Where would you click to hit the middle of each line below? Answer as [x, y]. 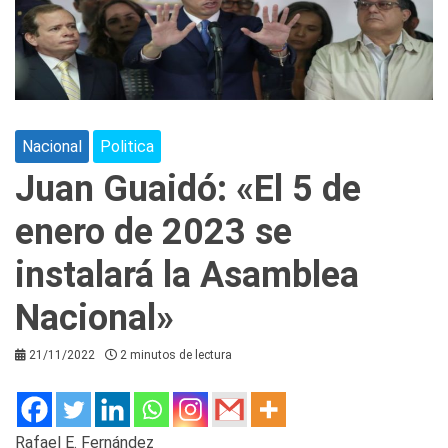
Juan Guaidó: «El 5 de [188, 188]
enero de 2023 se [153, 231]
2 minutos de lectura [176, 354]
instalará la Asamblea [187, 274]
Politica [127, 146]
